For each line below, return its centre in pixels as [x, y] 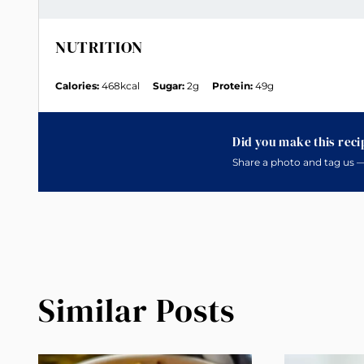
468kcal [121, 85]
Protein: [232, 85]
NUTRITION [99, 47]
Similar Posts [136, 311]
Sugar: [169, 85]
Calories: [77, 85]
